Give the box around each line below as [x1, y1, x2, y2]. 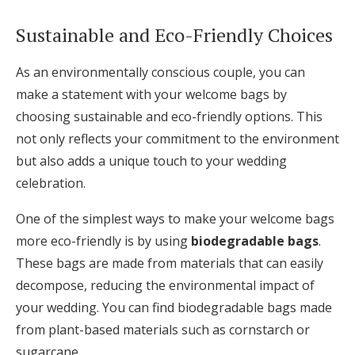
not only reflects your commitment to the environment [16, 130, 339, 148]
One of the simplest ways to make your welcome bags [16, 210, 334, 228]
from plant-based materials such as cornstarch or [16, 321, 310, 339]
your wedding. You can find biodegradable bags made [16, 299, 332, 317]
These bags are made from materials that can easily [16, 254, 323, 273]
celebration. [16, 174, 86, 193]
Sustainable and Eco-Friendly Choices [16, 22, 333, 48]
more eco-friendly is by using [16, 232, 191, 250]
